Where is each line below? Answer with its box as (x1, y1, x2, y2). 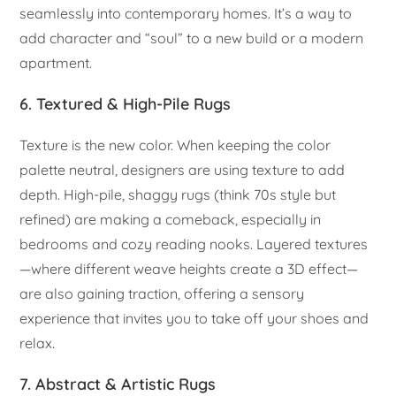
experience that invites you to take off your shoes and (19, 309, 369, 328)
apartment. (19, 54, 93, 72)
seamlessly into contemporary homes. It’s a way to (19, 4, 353, 23)
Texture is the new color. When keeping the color (19, 136, 331, 155)
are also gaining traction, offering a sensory (19, 285, 305, 303)
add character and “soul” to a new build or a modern (19, 29, 364, 48)
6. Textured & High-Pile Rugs (19, 94, 232, 115)
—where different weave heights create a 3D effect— (19, 260, 359, 278)
